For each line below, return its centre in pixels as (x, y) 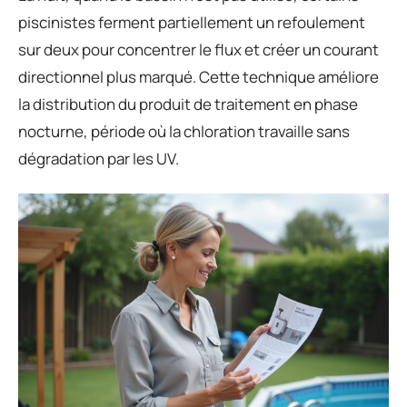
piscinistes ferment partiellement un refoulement (192, 22)
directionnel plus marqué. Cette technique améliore (199, 77)
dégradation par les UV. (99, 159)
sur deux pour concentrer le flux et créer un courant (199, 50)
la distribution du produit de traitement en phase (188, 104)
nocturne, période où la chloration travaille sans (184, 131)
